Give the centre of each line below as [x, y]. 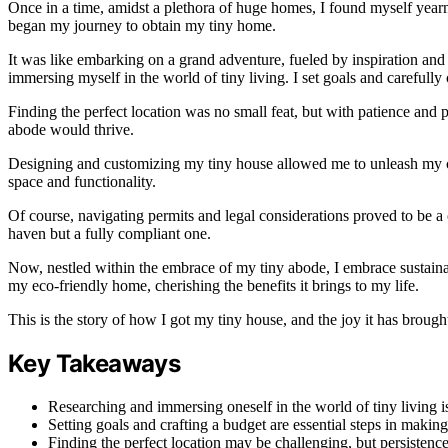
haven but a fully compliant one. [109, 234]
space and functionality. [82, 182]
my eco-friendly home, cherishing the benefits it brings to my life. [213, 286]
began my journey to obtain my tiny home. [142, 26]
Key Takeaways [94, 364]
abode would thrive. [71, 130]
